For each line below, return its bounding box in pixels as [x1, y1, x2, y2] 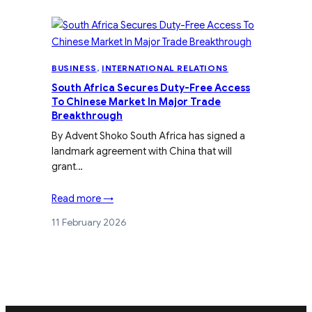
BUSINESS [52, 62, 97, 73]
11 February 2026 [52, 215, 127, 228]
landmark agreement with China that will [52, 144, 232, 157]
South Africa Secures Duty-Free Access [52, 81, 250, 94]
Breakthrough [52, 109, 123, 122]
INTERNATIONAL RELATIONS [102, 62, 228, 73]
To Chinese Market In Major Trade [52, 95, 221, 108]
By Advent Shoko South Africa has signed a [52, 129, 245, 142]
